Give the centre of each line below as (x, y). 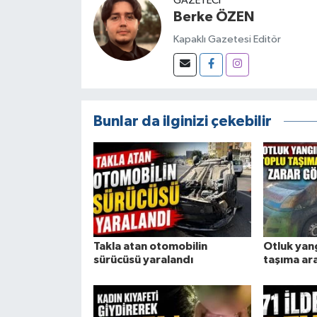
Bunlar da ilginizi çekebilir (182, 122)
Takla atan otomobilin (150, 247)
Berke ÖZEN (213, 17)
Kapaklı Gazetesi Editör (227, 39)
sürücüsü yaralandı (143, 260)
